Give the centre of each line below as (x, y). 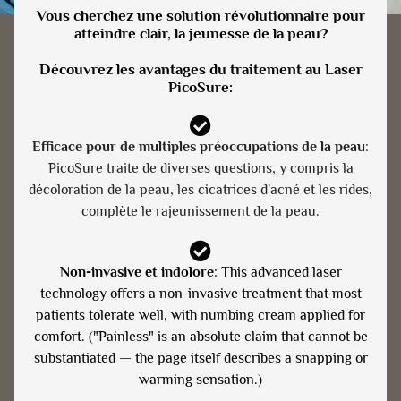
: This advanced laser (277, 272)
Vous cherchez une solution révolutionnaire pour (200, 15)
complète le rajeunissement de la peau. (200, 211)
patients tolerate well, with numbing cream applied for (200, 315)
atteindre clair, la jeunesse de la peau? (200, 33)
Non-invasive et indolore (137, 272)
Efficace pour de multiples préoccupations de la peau (199, 146)
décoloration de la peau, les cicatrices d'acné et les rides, (200, 189)
